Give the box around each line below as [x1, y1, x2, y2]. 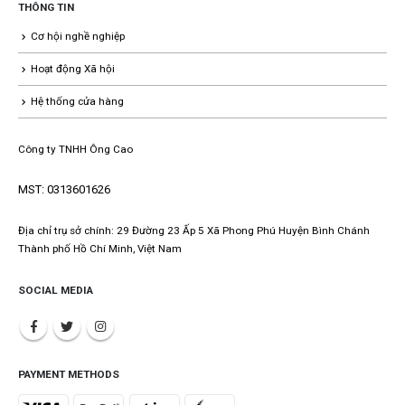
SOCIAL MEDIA [18, 283, 93, 297]
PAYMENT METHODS [18, 367, 119, 381]
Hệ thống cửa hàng [31, 94, 124, 108]
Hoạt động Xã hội [31, 61, 115, 75]
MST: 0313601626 [18, 183, 110, 197]
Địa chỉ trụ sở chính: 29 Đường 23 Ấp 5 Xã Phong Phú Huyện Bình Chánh [18, 224, 370, 238]
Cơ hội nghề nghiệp [31, 29, 125, 42]
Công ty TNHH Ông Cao [18, 143, 133, 156]
